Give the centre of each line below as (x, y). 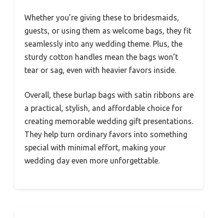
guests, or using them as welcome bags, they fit (108, 31)
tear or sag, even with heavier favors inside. (100, 70)
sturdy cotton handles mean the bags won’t (101, 57)
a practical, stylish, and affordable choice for (103, 108)
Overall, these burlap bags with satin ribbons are (109, 95)
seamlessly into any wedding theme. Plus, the (103, 44)
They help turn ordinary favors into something (106, 135)
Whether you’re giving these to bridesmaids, (102, 18)
